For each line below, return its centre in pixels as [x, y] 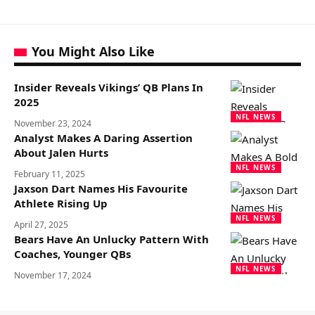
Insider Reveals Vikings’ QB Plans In [109, 87]
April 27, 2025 [41, 225]
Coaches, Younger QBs [72, 254]
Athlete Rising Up [61, 203]
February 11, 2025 [50, 174]
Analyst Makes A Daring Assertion [103, 138]
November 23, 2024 [53, 123]
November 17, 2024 [53, 275]
